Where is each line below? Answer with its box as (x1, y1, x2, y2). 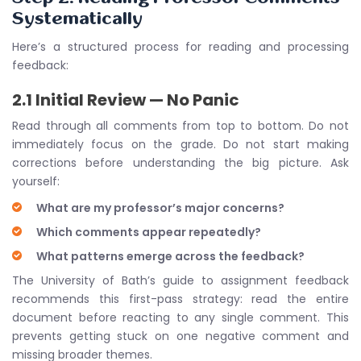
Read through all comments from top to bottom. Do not (12, 118, 349, 134)
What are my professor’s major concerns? (36, 200, 284, 216)
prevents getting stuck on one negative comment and (12, 328, 349, 344)
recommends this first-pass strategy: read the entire (12, 291, 349, 307)
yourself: (12, 173, 60, 189)
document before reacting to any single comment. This (12, 309, 349, 326)
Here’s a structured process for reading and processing (12, 39, 349, 55)
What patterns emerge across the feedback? (36, 248, 305, 264)
